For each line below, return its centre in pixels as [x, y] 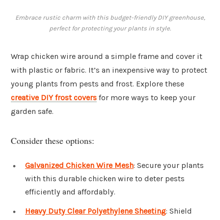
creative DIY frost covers [54, 98]
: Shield [179, 211]
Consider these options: [53, 140]
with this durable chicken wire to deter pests [105, 178]
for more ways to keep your [146, 98]
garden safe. [32, 111]
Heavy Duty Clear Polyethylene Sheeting [96, 211]
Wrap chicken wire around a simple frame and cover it [107, 56]
